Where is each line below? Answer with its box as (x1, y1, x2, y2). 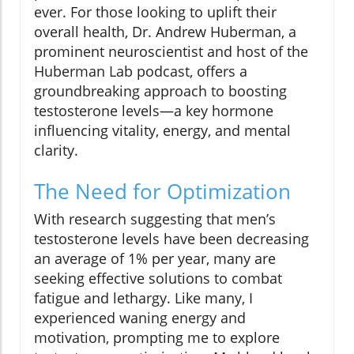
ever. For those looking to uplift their (34, 2, 277, 22)
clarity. (34, 141, 78, 160)
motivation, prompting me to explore (34, 328, 280, 348)
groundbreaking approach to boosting (34, 81, 287, 101)
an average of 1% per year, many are (34, 249, 276, 269)
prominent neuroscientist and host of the (34, 42, 308, 62)
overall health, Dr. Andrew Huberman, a (34, 22, 296, 42)
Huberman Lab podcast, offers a (34, 62, 247, 81)
